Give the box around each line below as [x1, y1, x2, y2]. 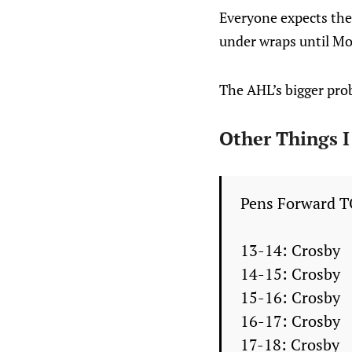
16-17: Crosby [240, 310, 340, 332]
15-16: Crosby [240, 287, 340, 308]
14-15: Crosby [240, 263, 340, 284]
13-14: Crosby [240, 240, 340, 261]
